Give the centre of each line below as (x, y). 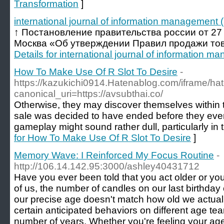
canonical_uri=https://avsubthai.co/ (88, 94)
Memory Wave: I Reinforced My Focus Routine (114, 155)
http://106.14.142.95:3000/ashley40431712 (107, 166)
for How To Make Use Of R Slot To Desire (102, 138)
